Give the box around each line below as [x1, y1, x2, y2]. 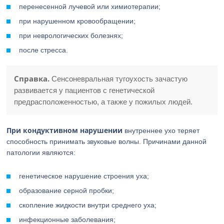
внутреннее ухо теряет [122, 126, 200, 134]
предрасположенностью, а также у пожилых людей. [14, 97, 193, 106]
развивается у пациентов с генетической [14, 86, 155, 94]
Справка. [14, 73, 50, 83]
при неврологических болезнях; [19, 31, 123, 39]
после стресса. [19, 46, 68, 54]
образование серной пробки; [19, 186, 114, 194]
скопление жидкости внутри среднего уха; [19, 201, 157, 209]
